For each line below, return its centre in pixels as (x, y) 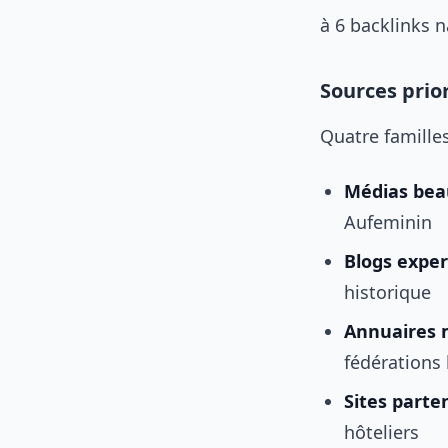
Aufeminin (388, 222)
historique (387, 292)
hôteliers (381, 432)
